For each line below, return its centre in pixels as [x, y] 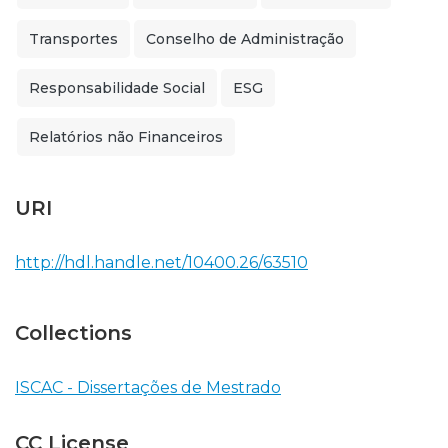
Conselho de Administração [245, 39]
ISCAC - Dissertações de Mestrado [148, 387]
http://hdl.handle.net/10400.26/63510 [161, 262]
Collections [73, 333]
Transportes [73, 39]
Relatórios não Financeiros [126, 137]
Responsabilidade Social [117, 88]
